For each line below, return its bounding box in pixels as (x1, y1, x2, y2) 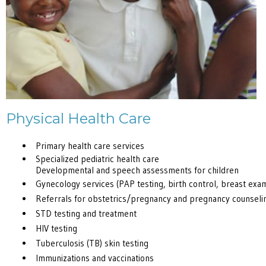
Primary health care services (36, 140, 144, 152)
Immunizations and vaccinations (36, 252, 154, 264)
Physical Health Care (6, 109, 151, 127)
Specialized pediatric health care (36, 153, 159, 165)
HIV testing (36, 223, 77, 235)
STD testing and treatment (36, 208, 137, 220)
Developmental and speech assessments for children (36, 164, 239, 176)
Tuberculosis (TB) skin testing (36, 237, 148, 249)
